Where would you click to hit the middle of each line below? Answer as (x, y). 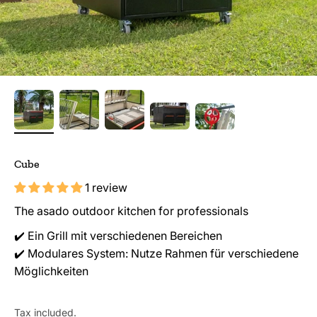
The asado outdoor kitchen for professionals (131, 211)
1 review (106, 187)
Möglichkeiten (51, 271)
